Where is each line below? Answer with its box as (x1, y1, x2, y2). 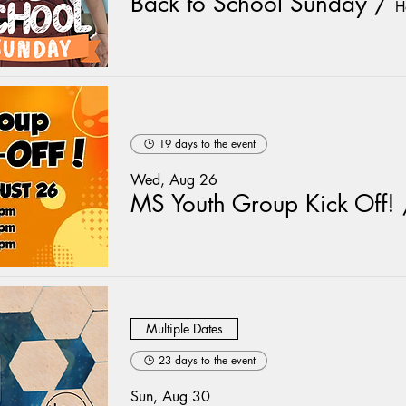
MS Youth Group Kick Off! (130, 188, 395, 219)
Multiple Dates (146, 320, 223, 337)
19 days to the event (159, 135, 256, 151)
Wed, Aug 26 (130, 169, 217, 189)
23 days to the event (159, 352, 256, 368)
